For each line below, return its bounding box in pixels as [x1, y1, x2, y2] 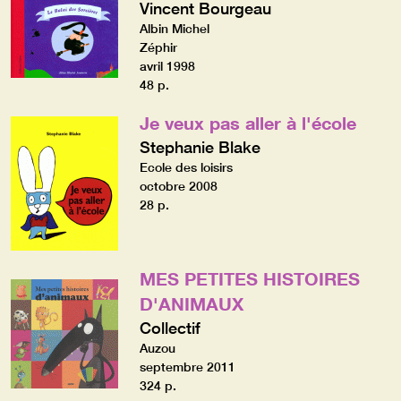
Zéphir [139, 38, 177, 55]
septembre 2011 [139, 358, 235, 375]
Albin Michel [139, 20, 209, 37]
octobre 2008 [139, 177, 218, 194]
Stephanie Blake [139, 136, 260, 157]
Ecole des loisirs [139, 158, 233, 175]
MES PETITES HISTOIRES [139, 267, 360, 289]
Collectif [139, 317, 200, 337]
